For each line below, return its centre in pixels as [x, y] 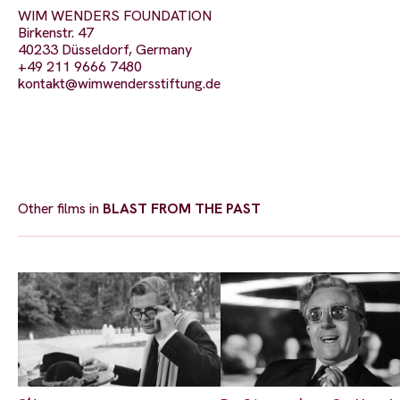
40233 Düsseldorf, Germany [105, 50]
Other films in [60, 209]
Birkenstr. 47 [56, 33]
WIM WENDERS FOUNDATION [115, 16]
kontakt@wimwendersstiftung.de [119, 84]
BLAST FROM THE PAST [182, 209]
